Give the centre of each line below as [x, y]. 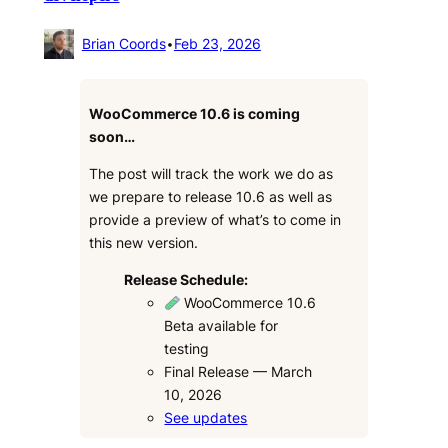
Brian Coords [123, 44]
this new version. [143, 243]
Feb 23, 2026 [217, 44]
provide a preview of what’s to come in [214, 220]
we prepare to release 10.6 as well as [210, 197]
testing [187, 349]
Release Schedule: [186, 280]
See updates [206, 418]
